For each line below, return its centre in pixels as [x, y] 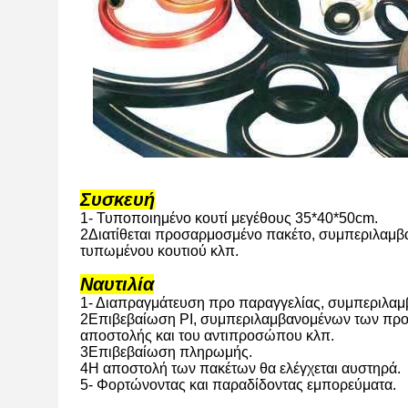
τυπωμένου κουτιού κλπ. [159, 251]
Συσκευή [117, 199]
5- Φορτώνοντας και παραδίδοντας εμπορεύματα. [238, 385]
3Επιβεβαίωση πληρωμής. [166, 352]
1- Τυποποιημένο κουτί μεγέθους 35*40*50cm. [229, 218]
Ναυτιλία [117, 284]
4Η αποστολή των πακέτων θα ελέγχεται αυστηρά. [240, 368]
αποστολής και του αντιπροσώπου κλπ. [207, 336]
